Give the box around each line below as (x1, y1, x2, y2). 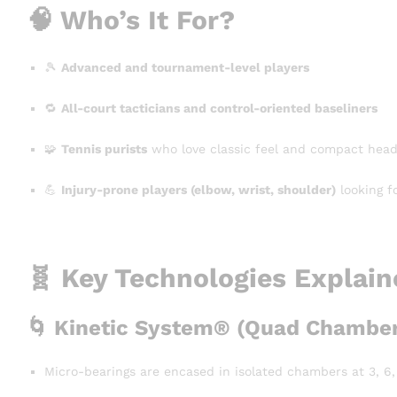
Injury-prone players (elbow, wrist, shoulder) (61, 182, 336, 197)
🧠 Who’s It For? (27, 4, 235, 35)
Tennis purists (61, 142, 147, 157)
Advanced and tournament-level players (61, 60, 309, 75)
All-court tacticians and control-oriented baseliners (61, 101, 378, 116)
